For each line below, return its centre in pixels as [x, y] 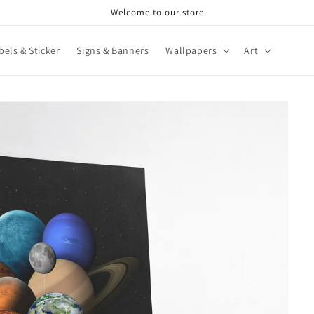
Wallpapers [191, 51]
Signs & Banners [113, 51]
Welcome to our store [157, 12]
